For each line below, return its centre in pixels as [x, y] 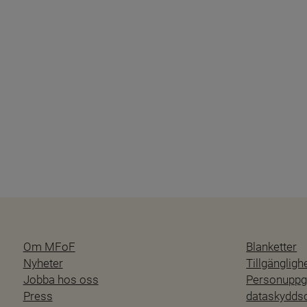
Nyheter [43, 263]
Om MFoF [49, 246]
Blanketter [272, 246]
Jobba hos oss [61, 279]
